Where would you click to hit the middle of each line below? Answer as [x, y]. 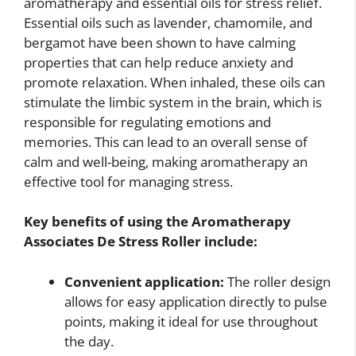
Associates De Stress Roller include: [141, 242]
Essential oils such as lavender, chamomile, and [168, 22]
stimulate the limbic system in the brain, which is [173, 102]
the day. [89, 341]
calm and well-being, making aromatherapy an [166, 161]
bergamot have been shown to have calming [160, 42]
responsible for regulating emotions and [147, 122]
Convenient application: [144, 281]
